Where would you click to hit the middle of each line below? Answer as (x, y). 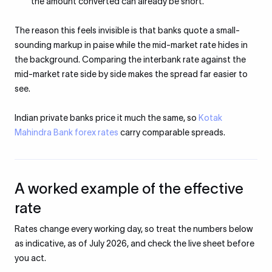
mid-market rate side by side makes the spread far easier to (131, 74)
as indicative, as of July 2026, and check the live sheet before (134, 243)
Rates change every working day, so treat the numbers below (134, 229)
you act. (30, 258)
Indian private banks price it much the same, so (107, 118)
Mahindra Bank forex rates (66, 132)
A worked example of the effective (129, 189)
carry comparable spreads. (172, 132)
